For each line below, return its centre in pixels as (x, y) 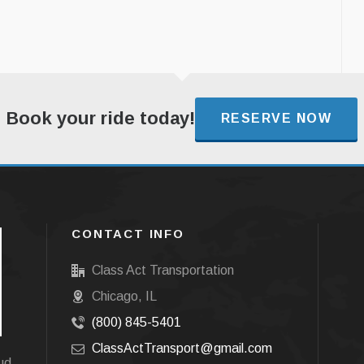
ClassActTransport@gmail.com (182, 348)
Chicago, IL (125, 296)
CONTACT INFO (128, 234)
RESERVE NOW (276, 118)
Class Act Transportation (163, 270)
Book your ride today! (100, 118)
